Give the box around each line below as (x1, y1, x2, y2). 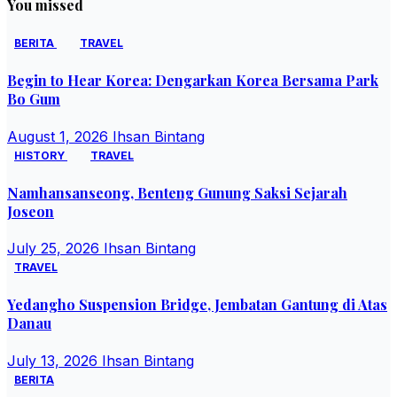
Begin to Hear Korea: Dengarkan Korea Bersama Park (7, 71, 378, 90)
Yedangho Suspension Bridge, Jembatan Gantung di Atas (7, 295, 387, 315)
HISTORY (14, 148, 67, 162)
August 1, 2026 (7, 127, 113, 145)
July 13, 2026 (7, 351, 102, 370)
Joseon (7, 201, 54, 221)
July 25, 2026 (7, 239, 104, 258)
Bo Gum (7, 90, 60, 109)
